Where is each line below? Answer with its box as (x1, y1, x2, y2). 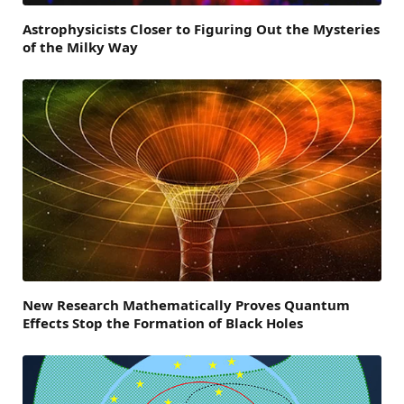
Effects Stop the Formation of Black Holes (23, 313, 303, 332)
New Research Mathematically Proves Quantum (23, 295, 350, 314)
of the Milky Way (23, 37, 138, 56)
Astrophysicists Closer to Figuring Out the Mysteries (23, 19, 380, 38)
